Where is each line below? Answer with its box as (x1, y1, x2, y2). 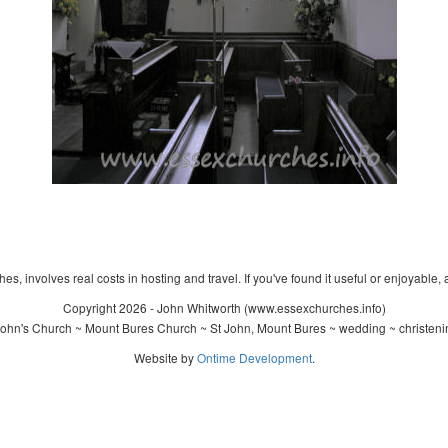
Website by (133, 349, 197, 366)
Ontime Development (196, 349, 312, 366)
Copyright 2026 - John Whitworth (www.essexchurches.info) (62, 299, 386, 316)
